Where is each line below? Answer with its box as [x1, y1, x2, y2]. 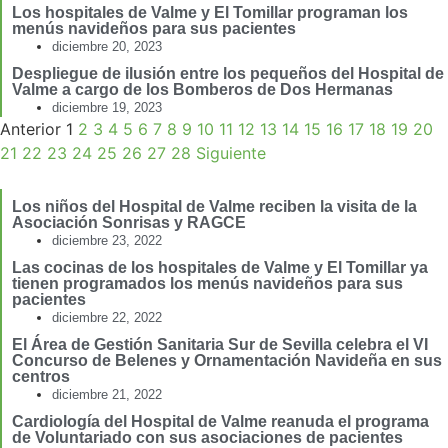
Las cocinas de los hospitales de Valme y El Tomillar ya [12, 259, 428, 277]
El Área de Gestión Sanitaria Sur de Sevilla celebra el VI [12, 336, 428, 354]
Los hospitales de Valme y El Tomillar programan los [12, 4, 408, 22]
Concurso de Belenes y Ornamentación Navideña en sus [12, 352, 442, 370]
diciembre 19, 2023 [52, 100, 162, 116]
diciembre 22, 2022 [52, 310, 162, 326]
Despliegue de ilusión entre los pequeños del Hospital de [12, 65, 444, 83]
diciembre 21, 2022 [52, 387, 162, 403]
